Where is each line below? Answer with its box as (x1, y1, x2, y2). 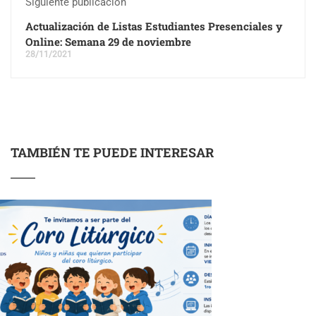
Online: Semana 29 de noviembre (25, 35, 191, 49)
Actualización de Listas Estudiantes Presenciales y (25, 19, 282, 34)
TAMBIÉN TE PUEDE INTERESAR (11, 144, 214, 162)
